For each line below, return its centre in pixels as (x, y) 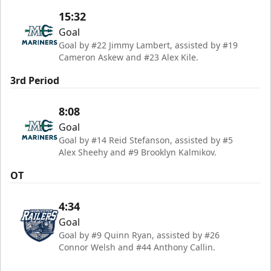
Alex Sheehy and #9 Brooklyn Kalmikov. (138, 152)
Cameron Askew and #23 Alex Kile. (129, 57)
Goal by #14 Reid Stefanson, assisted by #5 (146, 140)
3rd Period (35, 81)
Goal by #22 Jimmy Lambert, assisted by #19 (148, 45)
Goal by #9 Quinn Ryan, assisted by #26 (139, 235)
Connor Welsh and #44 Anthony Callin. (137, 247)
